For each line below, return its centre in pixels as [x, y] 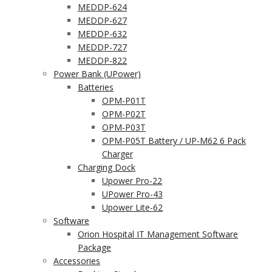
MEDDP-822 [102, 60]
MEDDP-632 [102, 34]
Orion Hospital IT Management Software [158, 234]
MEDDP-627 [102, 20]
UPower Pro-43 [132, 194]
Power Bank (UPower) [97, 74]
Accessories [77, 261]
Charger [117, 154]
